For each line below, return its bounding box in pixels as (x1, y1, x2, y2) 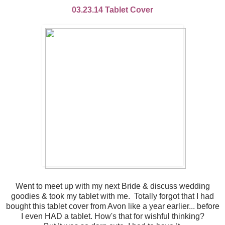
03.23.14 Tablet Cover (72, 6, 153, 15)
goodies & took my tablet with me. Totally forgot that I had (11, 192, 214, 201)
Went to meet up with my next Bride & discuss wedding (15, 182, 210, 191)
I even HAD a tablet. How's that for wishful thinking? (21, 212, 204, 221)
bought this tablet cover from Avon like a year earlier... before (6, 202, 219, 211)
